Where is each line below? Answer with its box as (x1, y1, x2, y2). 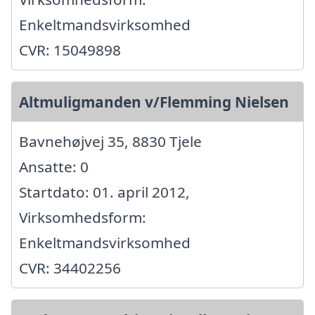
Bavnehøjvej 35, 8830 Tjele (19, 131, 202, 151)
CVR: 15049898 (19, 39, 121, 60)
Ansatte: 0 (19, 156, 89, 176)
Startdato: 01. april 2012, (19, 181, 190, 202)
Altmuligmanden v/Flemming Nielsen (19, 91, 289, 112)
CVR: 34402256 (19, 257, 121, 278)
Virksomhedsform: (19, 207, 146, 227)
